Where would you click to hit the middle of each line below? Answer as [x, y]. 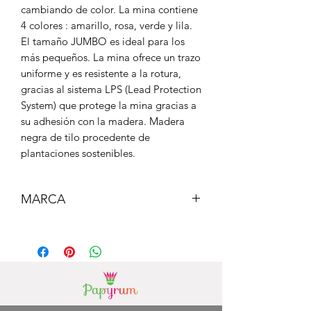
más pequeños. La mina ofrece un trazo [111, 57]
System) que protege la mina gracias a [109, 105]
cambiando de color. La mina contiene [109, 9]
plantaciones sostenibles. [78, 153]
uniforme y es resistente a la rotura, [101, 73]
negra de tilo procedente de [85, 137]
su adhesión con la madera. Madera [103, 121]
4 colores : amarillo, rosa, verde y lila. [107, 25]
